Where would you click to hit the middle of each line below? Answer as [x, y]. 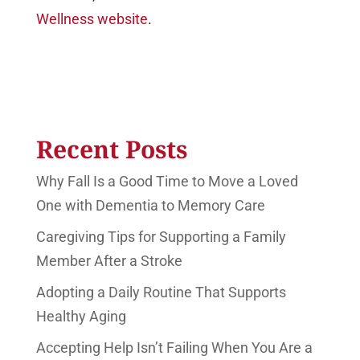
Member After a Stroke [109, 260]
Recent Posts [111, 149]
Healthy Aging [81, 316]
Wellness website [92, 18]
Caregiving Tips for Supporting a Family [161, 236]
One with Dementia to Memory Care [150, 205]
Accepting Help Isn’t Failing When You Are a [174, 347]
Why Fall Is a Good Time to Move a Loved [167, 181]
